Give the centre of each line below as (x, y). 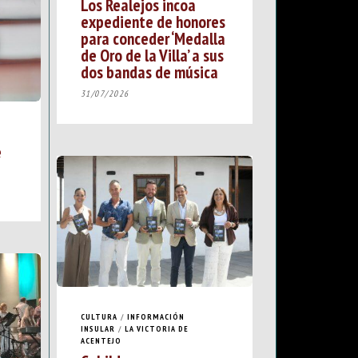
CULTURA (99, 316)
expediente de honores (153, 21)
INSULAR (97, 328)
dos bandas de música (149, 72)
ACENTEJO (101, 340)
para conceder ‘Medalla (153, 38)
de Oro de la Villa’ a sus (152, 55)
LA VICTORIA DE (156, 328)
